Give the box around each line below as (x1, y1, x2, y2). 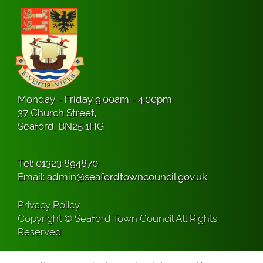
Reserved (18, 226, 61, 238)
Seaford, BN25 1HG (18, 120, 104, 133)
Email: (18, 171, 47, 183)
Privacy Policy (18, 199, 80, 211)
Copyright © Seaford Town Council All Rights (18, 213, 217, 225)
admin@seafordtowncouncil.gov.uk (47, 171, 207, 183)
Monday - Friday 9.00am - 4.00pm (18, 93, 172, 106)
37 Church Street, (18, 107, 96, 119)
